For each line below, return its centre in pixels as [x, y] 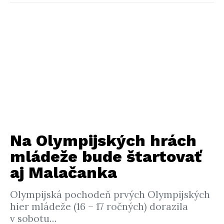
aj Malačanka [63, 172]
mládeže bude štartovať [106, 156]
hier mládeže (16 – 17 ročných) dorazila [99, 206]
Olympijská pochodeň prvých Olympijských [110, 194]
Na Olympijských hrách [103, 140]
